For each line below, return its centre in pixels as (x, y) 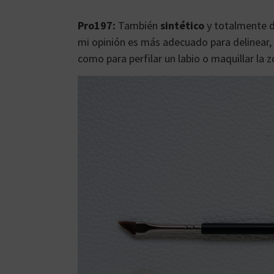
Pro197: (98, 25)
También (139, 25)
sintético (182, 25)
